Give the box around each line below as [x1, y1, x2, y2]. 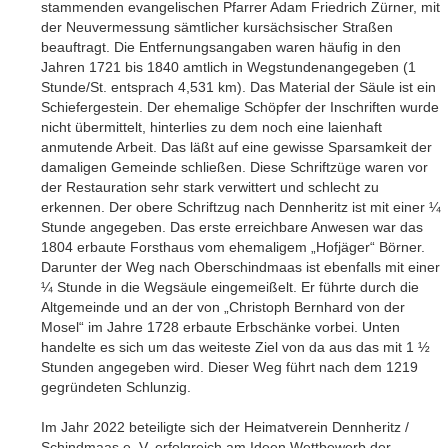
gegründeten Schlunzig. [41, 378, 192, 395]
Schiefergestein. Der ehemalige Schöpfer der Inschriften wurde [41, 98, 440, 115]
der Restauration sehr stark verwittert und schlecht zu [41, 178, 380, 195]
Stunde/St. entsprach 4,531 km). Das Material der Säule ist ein [41, 78, 437, 95]
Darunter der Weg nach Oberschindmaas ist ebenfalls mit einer [41, 258, 441, 275]
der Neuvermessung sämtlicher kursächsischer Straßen [41, 18, 394, 35]
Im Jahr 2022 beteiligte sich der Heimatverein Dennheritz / [41, 418, 410, 435]
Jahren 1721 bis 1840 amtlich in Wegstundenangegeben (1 [41, 58, 417, 75]
